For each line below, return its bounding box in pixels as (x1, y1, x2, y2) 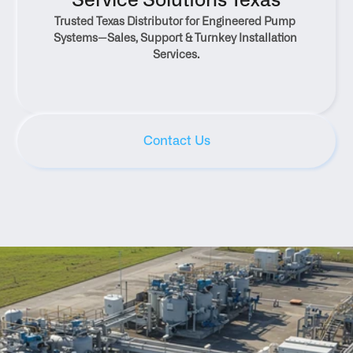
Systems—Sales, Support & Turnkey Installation (53, 33, 297, 44)
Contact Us (143, 134, 210, 147)
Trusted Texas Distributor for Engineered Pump (54, 17, 296, 28)
